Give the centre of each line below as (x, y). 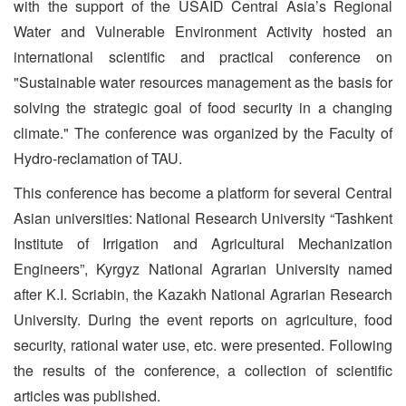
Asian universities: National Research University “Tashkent (203, 218)
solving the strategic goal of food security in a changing (203, 107)
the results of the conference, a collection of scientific (203, 370)
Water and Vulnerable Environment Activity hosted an (203, 31)
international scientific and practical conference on (203, 57)
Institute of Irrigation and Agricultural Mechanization (203, 243)
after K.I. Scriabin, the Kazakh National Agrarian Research (203, 294)
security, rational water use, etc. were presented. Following (203, 345)
